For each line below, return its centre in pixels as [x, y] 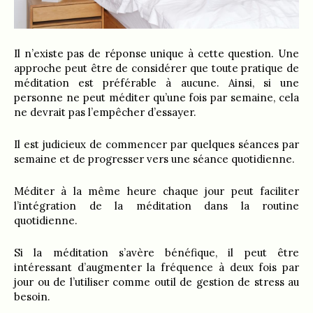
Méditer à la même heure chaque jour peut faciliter [156, 191]
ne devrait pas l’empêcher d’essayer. [105, 112]
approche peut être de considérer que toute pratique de [156, 68]
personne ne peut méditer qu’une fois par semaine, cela [156, 98]
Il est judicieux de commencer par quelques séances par [156, 145]
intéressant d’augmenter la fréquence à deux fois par [156, 268]
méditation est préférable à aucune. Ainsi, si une [156, 83]
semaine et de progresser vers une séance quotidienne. [154, 159]
